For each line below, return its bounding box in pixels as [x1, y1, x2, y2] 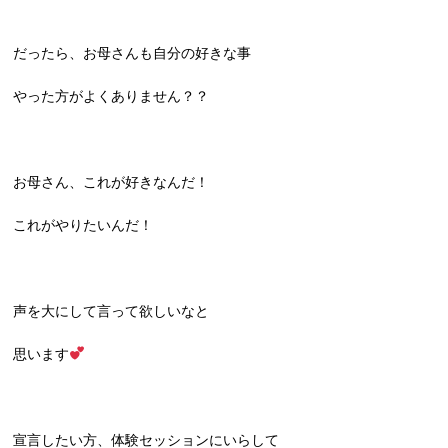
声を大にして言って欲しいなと [13, 303, 210, 319]
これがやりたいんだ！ [13, 217, 154, 233]
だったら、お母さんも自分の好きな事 [13, 45, 252, 61]
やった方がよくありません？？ [13, 88, 210, 104]
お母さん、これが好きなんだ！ [13, 174, 210, 190]
